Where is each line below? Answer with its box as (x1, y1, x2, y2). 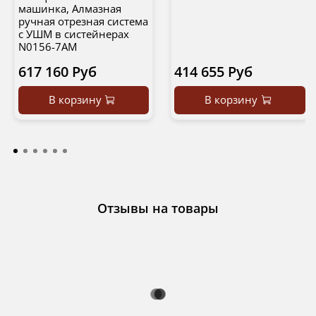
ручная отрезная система (18, 14, 148, 29)
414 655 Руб (174, 62, 253, 82)
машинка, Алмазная (18, 1, 121, 16)
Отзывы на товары (97, 200, 219, 217)
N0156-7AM (18, 39, 77, 54)
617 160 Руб (18, 62, 97, 82)
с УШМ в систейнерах (18, 27, 129, 42)
